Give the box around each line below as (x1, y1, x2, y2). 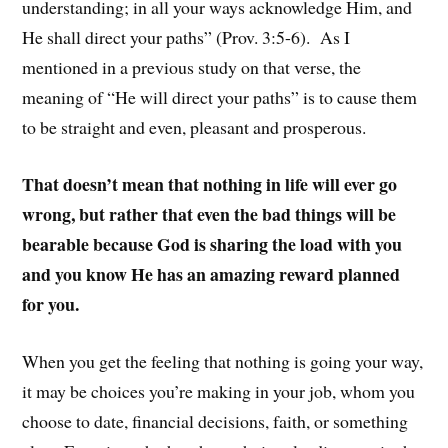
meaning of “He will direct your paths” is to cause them (22, 85, 418, 110)
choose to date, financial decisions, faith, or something (22, 408, 409, 433)
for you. (22, 291, 80, 318)
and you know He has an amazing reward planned (22, 261, 401, 288)
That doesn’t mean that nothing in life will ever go (22, 171, 398, 198)
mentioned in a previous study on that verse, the (22, 55, 362, 80)
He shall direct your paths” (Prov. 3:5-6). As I (22, 25, 351, 50)
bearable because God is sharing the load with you (22, 231, 403, 258)
